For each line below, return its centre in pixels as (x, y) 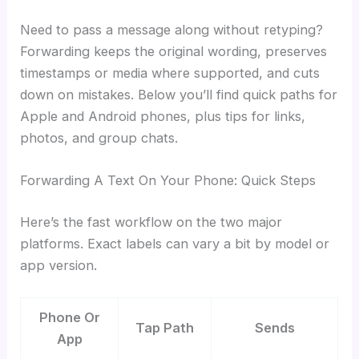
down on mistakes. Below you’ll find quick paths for (179, 94)
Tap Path (165, 327)
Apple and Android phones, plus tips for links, (163, 116)
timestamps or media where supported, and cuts (170, 73)
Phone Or (69, 317)
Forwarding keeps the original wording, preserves (174, 51)
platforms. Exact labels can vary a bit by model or (175, 243)
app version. (59, 265)
